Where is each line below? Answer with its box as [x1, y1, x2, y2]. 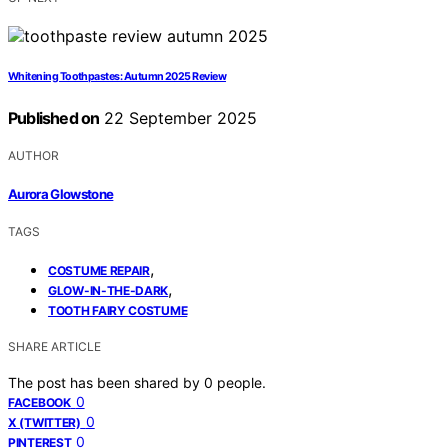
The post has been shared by [8, 373, 204, 391]
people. [217, 373, 266, 391]
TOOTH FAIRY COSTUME [48, 302, 188, 318]
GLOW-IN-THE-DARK [48, 282, 169, 298]
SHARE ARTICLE [8, 338, 101, 354]
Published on [8, 108, 100, 129]
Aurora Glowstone [8, 185, 114, 202]
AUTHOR [8, 148, 59, 164]
